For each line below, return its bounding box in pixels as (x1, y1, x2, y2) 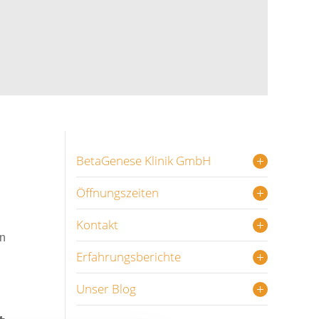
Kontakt (76, 216, 118, 233)
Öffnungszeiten (76, 184, 159, 201)
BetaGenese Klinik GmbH (76, 152, 211, 169)
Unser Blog (76, 281, 136, 297)
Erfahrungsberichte (76, 249, 181, 265)
